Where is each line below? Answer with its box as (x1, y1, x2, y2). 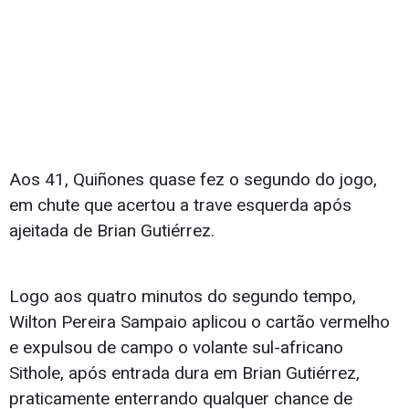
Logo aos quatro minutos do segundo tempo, (9, 286, 356, 308)
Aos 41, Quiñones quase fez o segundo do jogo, (9, 169, 377, 191)
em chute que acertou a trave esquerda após (9, 194, 351, 216)
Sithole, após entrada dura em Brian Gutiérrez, (9, 362, 360, 384)
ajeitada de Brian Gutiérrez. (9, 220, 215, 242)
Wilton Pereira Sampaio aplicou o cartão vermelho (9, 311, 390, 333)
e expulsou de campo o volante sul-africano (9, 337, 343, 359)
